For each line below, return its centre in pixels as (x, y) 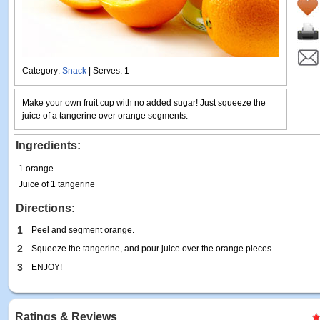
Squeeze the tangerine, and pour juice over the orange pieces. (152, 249)
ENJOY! (47, 267)
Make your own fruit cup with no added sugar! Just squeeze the (144, 103)
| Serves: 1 (108, 71)
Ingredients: (48, 145)
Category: (42, 71)
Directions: (45, 208)
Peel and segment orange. (83, 230)
